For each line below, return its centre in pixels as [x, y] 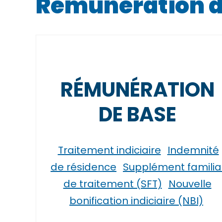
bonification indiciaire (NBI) [136, 201]
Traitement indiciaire [109, 150]
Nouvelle [190, 184]
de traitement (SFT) [112, 184]
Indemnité [193, 150]
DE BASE [137, 114]
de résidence [83, 167]
